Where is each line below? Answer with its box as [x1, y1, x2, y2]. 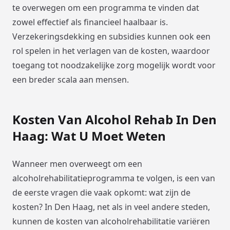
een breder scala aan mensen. [12, 74, 129, 86]
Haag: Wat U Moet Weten [12, 127, 166, 145]
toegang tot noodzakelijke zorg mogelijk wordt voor [12, 60, 216, 71]
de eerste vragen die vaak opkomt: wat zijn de [12, 187, 190, 199]
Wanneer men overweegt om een [12, 158, 142, 170]
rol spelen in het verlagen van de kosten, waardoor [12, 45, 210, 57]
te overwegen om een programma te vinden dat [12, 2, 199, 14]
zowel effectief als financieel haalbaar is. [12, 16, 168, 28]
